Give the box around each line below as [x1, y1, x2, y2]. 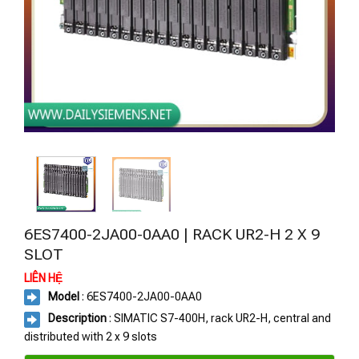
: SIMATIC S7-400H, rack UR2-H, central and [107, 312, 331, 325]
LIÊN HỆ [24, 271, 63, 284]
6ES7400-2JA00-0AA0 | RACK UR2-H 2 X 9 [24, 225, 320, 244]
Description [48, 312, 107, 325]
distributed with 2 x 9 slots [24, 329, 157, 343]
